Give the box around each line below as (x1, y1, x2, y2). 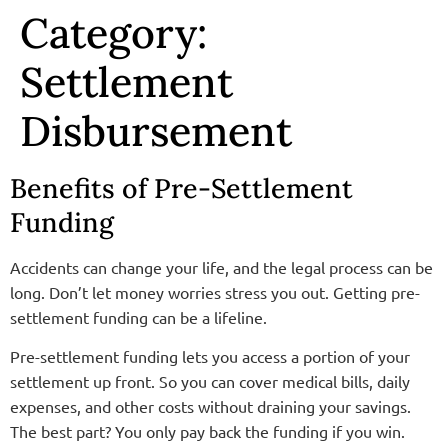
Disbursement (20, 104, 292, 157)
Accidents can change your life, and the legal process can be (10, 257, 433, 277)
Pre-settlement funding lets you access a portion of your (10, 346, 410, 367)
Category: (20, 6, 207, 59)
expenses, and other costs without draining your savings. (10, 396, 411, 417)
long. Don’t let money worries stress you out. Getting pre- (10, 282, 420, 302)
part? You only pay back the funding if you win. (72, 421, 405, 442)
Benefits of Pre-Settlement (10, 171, 353, 205)
